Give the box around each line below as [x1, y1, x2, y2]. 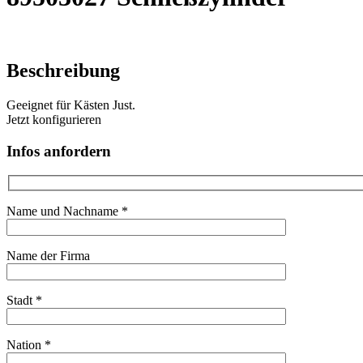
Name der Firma [6, 249, 90, 263]
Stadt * [6, 293, 42, 308]
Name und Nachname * [6, 204, 128, 219]
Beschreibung [6, 60, 120, 82]
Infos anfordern [6, 142, 111, 160]
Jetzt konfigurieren [6, 113, 101, 127]
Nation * [6, 338, 51, 352]
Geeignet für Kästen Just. [6, 98, 135, 113]
